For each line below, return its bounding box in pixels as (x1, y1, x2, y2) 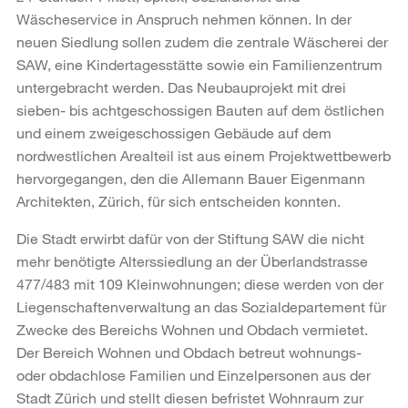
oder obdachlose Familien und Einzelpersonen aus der (16, 365, 371, 383)
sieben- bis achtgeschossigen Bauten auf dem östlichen (16, 100, 384, 118)
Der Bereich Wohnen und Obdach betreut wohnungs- (16, 342, 362, 361)
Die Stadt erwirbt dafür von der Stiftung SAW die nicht (16, 229, 364, 247)
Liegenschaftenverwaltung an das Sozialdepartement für (16, 297, 386, 315)
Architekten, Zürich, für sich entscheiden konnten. (16, 191, 341, 209)
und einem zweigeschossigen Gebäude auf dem (16, 123, 331, 141)
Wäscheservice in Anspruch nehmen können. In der (16, 9, 352, 27)
